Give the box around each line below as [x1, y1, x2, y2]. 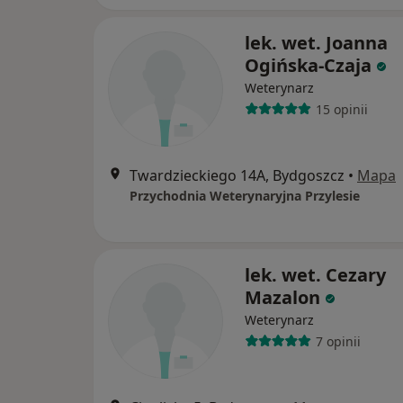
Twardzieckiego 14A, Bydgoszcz [130, 166, 345, 186]
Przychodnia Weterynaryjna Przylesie [130, 187, 360, 205]
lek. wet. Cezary [245, 263, 386, 288]
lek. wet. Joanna [245, 31, 388, 56]
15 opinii [315, 100, 368, 118]
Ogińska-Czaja [245, 53, 372, 78]
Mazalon [245, 285, 320, 310]
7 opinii [315, 332, 361, 350]
